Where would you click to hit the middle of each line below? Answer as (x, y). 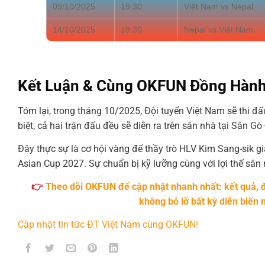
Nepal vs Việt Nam (219, 29)
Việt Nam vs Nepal (219, 6)
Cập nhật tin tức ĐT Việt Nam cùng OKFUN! (108, 224)
